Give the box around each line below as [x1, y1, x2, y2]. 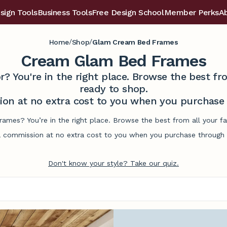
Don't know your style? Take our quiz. [48, 159, 179, 167]
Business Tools [37, 8, 92, 17]
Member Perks [164, 8, 219, 17]
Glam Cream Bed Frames [92, 37, 178, 46]
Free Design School [92, 8, 164, 17]
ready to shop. [79, 83, 148, 95]
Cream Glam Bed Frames [21, 51, 206, 70]
